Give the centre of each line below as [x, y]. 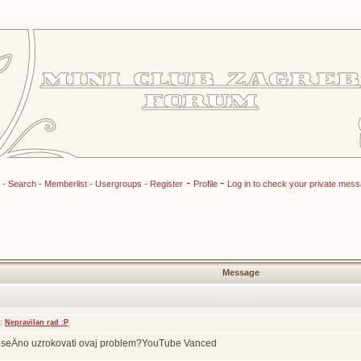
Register [166, 184]
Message [241, 272]
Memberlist [65, 184]
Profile [206, 184]
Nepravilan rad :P [37, 322]
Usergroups [118, 184]
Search [22, 184]
